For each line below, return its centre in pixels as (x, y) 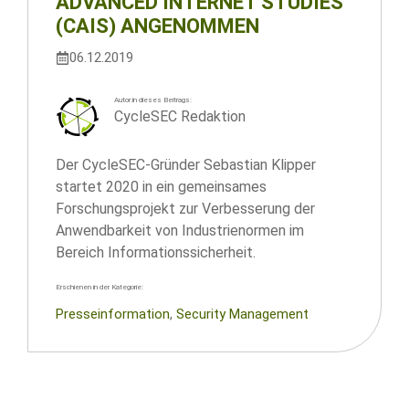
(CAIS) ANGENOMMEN (157, 26)
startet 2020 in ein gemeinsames (161, 187)
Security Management (242, 314)
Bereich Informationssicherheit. (156, 252)
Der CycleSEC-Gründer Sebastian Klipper (186, 165)
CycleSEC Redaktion (180, 116)
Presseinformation (113, 314)
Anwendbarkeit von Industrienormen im (180, 231)
